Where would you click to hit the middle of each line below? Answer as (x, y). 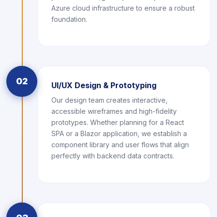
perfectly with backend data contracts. (113, 156)
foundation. (69, 19)
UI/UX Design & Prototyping (104, 85)
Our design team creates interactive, (109, 100)
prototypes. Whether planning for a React (118, 122)
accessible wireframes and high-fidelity (114, 111)
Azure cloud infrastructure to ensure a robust (123, 8)
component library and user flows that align (120, 145)
